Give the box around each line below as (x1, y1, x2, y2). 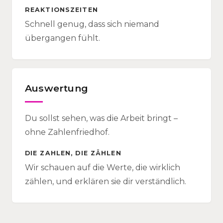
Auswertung (25, 82, 88, 94)
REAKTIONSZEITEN (25, 6, 98, 13)
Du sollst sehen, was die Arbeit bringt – (25, 113, 178, 123)
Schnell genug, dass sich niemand (25, 19, 159, 29)
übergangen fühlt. (25, 33, 100, 43)
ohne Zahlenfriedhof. (25, 127, 110, 137)
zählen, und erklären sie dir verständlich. (25, 177, 186, 186)
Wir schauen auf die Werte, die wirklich (25, 163, 180, 172)
